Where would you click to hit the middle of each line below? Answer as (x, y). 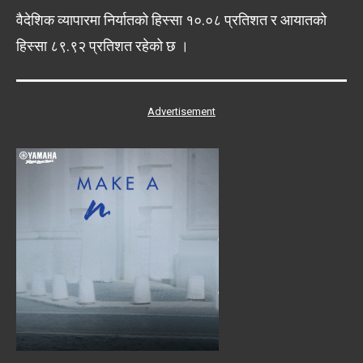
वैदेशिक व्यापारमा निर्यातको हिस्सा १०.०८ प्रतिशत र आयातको (171, 20)
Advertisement (181, 112)
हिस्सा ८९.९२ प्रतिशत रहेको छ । (102, 46)
